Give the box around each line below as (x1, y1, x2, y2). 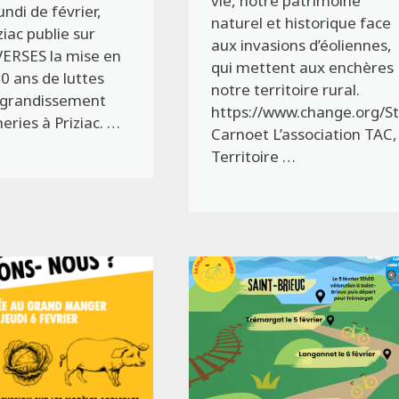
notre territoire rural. (211, 79, 361, 101)
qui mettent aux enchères (211, 57, 395, 78)
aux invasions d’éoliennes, (211, 35, 393, 56)
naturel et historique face (211, 12, 392, 34)
